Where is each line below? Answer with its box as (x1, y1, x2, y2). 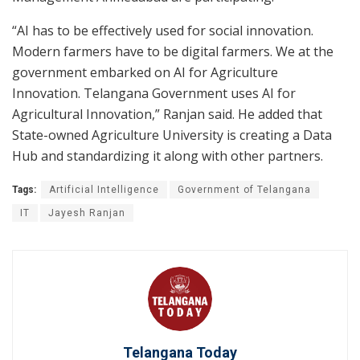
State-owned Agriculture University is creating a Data (12, 125, 332, 144)
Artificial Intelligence (49, 183, 159, 195)
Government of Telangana (178, 183, 311, 195)
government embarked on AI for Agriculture (12, 63, 278, 81)
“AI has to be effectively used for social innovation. (12, 21, 313, 39)
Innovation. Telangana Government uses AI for (12, 84, 296, 102)
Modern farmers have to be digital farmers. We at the (12, 42, 333, 60)
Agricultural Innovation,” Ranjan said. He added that (12, 104, 322, 123)
